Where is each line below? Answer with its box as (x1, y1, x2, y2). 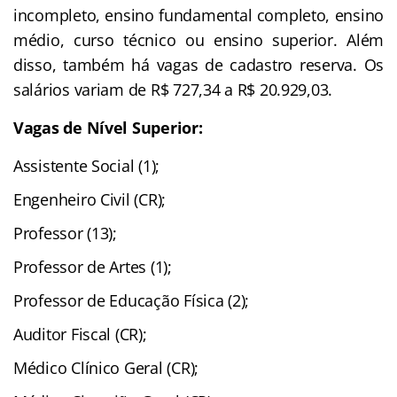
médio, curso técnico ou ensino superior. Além (13, 28, 384, 51)
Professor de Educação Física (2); (13, 289, 250, 311)
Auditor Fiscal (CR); (13, 323, 147, 345)
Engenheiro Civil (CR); (13, 188, 167, 210)
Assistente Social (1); (13, 154, 160, 176)
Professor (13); (13, 222, 117, 244)
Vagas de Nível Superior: (13, 116, 203, 138)
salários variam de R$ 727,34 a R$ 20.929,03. (13, 78, 333, 100)
